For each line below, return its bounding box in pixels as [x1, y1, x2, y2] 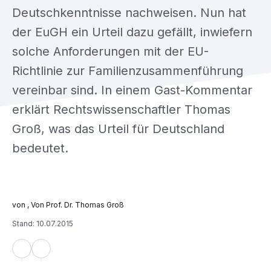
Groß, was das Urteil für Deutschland [12, 122, 224, 136]
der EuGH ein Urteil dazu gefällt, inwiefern [12, 25, 252, 39]
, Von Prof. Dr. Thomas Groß [27, 200, 124, 209]
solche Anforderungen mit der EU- [12, 44, 209, 59]
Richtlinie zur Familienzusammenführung [12, 64, 243, 78]
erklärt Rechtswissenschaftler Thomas [12, 102, 230, 117]
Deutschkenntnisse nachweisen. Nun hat [12, 5, 246, 20]
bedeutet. [12, 141, 68, 155]
